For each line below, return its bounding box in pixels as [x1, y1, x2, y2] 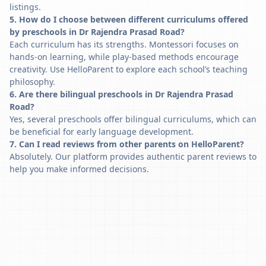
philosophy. [9, 76, 55, 87]
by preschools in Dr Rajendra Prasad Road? [9, 26, 185, 37]
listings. [9, 1, 41, 12]
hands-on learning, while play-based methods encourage [9, 51, 239, 62]
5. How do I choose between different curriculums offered [9, 14, 248, 25]
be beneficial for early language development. [9, 126, 194, 137]
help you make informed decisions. [9, 163, 149, 175]
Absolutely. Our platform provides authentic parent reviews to [9, 151, 256, 162]
